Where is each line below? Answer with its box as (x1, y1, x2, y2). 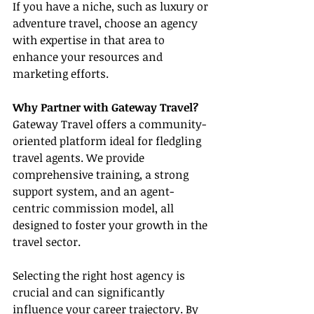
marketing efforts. (13, 66, 109, 82)
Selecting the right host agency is (13, 268, 188, 284)
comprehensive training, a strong (13, 167, 191, 183)
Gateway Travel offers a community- (13, 116, 206, 132)
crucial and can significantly (13, 285, 168, 301)
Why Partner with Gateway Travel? (13, 100, 198, 116)
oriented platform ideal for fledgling (13, 133, 204, 149)
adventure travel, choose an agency (13, 15, 200, 32)
